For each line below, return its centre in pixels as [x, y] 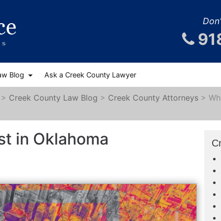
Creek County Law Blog [53, 98]
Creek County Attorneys [153, 98]
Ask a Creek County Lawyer [90, 75]
